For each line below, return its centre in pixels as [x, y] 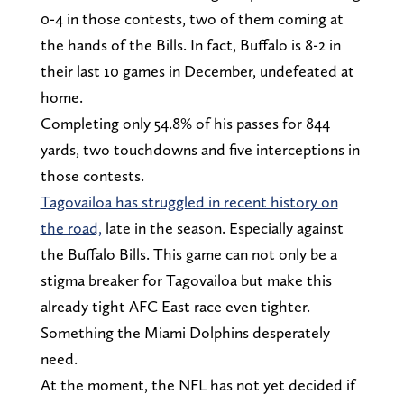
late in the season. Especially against [222, 228]
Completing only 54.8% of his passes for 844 [185, 124]
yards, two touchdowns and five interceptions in [200, 150]
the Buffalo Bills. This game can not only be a [188, 254]
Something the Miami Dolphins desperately [185, 333]
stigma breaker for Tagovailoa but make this [186, 280]
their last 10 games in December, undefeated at [197, 71]
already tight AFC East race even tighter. [175, 307]
